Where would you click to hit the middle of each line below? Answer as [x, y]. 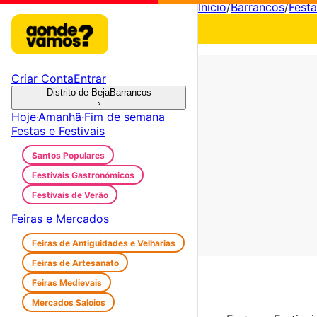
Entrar [90, 79]
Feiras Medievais [67, 282]
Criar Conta [42, 79]
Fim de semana [125, 117]
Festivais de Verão [70, 195]
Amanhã [60, 117]
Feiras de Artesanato [75, 263]
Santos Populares [68, 155]
